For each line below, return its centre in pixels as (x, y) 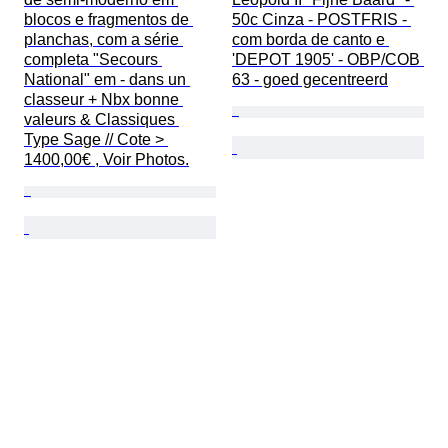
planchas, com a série (103, 40)
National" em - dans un (107, 80)
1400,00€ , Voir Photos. (106, 160)
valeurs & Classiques (101, 120)
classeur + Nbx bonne (103, 100)
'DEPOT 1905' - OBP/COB (328, 60)
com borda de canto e (310, 40)
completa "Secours (93, 60)
